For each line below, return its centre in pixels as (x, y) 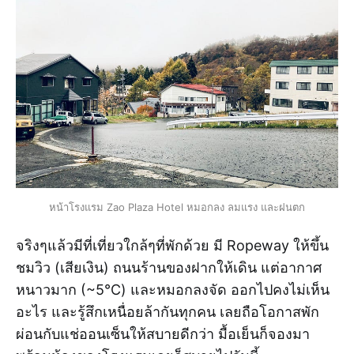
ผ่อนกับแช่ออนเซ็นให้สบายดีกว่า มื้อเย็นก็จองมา (163, 334)
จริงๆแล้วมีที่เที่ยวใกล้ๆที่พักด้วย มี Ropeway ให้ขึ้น (172, 246)
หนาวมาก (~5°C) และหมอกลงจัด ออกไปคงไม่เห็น (173, 290)
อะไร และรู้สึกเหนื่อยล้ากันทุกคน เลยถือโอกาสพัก (168, 312)
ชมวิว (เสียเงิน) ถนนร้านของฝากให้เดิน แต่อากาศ (169, 268)
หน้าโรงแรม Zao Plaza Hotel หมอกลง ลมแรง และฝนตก (177, 207)
